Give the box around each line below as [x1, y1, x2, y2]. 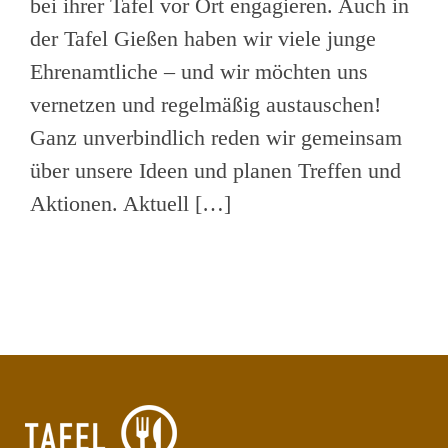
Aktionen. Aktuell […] [30, 191, 231, 217]
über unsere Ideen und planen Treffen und [30, 158, 401, 184]
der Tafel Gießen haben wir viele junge [30, 26, 376, 52]
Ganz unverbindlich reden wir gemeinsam [30, 125, 402, 151]
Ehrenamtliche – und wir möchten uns [30, 59, 368, 85]
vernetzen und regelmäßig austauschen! [30, 92, 381, 118]
